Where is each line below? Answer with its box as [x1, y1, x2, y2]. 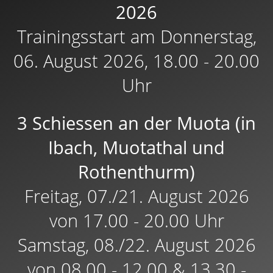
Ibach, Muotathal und [48, 135, 225, 159]
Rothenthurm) [78, 159, 195, 183]
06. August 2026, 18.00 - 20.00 [13, 48, 260, 73]
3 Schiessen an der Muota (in [17, 110, 256, 135]
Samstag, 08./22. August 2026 [17, 232, 256, 257]
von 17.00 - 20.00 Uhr [49, 208, 224, 232]
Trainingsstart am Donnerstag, [16, 24, 257, 48]
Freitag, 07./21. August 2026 [24, 183, 249, 208]
